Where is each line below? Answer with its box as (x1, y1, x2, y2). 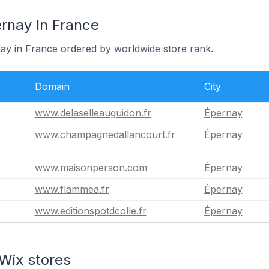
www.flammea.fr (34, 183, 109, 195)
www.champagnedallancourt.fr (34, 128, 175, 141)
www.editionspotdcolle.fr (34, 205, 147, 217)
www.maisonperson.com (34, 162, 147, 174)
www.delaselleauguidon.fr (34, 107, 151, 119)
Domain (34, 80, 70, 92)
